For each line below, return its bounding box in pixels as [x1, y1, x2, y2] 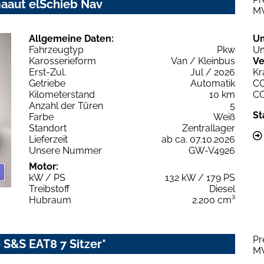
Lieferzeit [29, 133, 68, 145]
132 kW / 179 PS [165, 171, 235, 183]
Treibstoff [29, 183, 70, 194]
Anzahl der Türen [29, 100, 103, 111]
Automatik [190, 77, 235, 89]
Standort [29, 122, 67, 134]
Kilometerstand [29, 88, 95, 100]
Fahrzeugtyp [29, 44, 84, 55]
